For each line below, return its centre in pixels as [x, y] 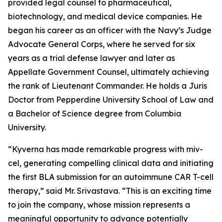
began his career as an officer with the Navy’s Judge [110, 30]
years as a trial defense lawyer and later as [91, 58]
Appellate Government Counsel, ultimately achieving [109, 72]
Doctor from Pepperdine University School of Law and [111, 100]
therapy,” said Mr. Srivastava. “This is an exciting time [110, 191]
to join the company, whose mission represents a [99, 205]
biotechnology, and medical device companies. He [105, 16]
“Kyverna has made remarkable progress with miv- [106, 149]
